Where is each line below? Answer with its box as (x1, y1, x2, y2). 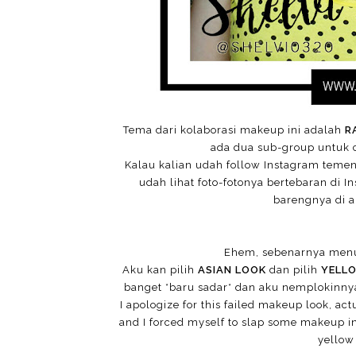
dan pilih (266, 264, 321, 277)
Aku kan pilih (122, 264, 198, 277)
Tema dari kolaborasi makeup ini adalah (123, 124, 345, 137)
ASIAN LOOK (198, 264, 266, 277)
